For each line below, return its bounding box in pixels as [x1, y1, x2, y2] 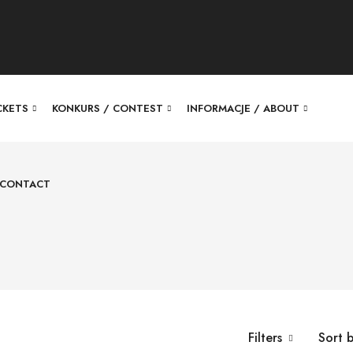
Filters [248, 329, 282, 347]
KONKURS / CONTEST [52, 100, 164, 116]
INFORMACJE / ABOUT [187, 100, 300, 116]
